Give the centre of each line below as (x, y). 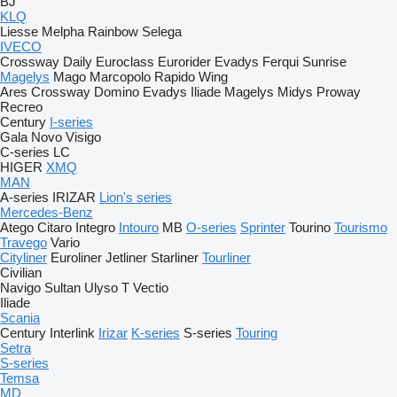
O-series (211, 227)
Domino (117, 92)
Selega (162, 31)
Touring (257, 333)
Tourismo (361, 227)
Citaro (54, 227)
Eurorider (184, 62)
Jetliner (126, 257)
